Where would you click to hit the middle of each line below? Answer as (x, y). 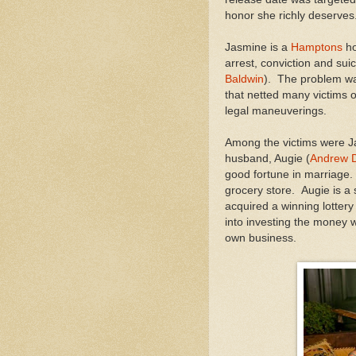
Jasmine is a (258, 47)
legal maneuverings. (276, 110)
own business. (264, 238)
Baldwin (244, 79)
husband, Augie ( (267, 158)
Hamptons (317, 47)
